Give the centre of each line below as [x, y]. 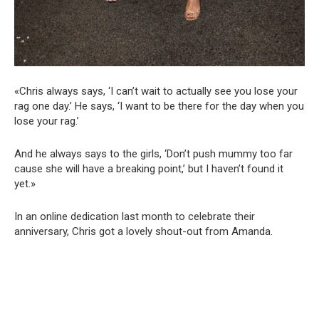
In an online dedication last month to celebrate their [135, 216]
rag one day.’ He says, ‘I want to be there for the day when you [159, 106]
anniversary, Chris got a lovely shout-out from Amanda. [143, 231]
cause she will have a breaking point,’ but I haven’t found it [149, 168]
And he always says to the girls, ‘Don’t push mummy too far [153, 153]
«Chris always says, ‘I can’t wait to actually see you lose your [156, 91]
